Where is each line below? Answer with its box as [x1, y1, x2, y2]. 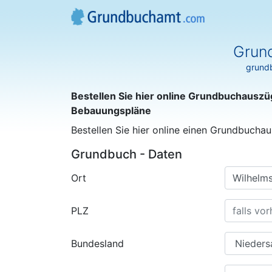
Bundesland [71, 237, 124, 250]
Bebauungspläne [71, 104, 151, 117]
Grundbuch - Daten [71, 147, 182, 161]
